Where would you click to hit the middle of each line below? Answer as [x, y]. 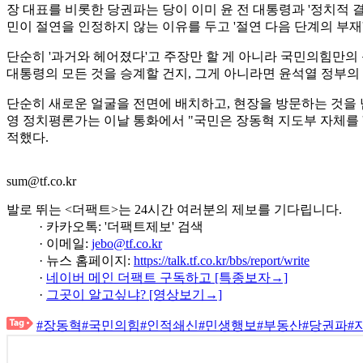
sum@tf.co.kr [41, 181]
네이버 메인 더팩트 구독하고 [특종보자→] [167, 278]
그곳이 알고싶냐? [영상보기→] [134, 295]
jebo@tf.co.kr [127, 243]
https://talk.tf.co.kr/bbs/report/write [222, 261]
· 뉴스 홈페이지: [86, 261]
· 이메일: [65, 243]
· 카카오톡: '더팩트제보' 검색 [121, 226]
